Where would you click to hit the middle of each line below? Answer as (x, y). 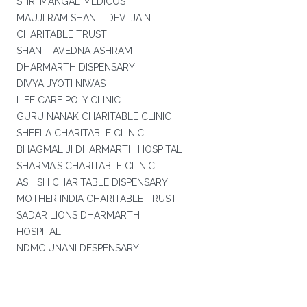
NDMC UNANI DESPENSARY (77, 248)
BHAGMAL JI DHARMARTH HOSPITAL (99, 149)
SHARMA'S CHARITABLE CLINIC (85, 166)
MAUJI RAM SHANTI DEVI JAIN (83, 18)
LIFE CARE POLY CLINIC (68, 100)
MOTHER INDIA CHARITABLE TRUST (96, 199)
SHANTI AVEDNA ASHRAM (74, 51)
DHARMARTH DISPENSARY (75, 67)
